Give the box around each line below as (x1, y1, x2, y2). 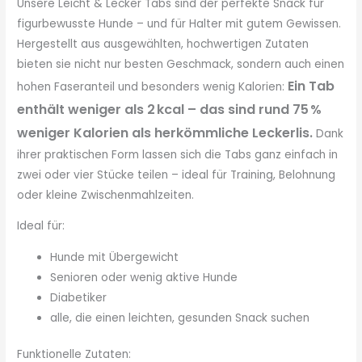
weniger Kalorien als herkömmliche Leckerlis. (17, 123, 317, 142)
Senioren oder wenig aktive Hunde (50, 269, 238, 285)
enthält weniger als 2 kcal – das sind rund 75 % (17, 99, 322, 119)
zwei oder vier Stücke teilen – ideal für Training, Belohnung (17, 166, 336, 183)
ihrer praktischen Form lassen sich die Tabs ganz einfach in (17, 146, 339, 162)
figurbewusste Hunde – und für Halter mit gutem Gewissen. (17, 15, 342, 32)
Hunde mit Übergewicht (50, 249, 179, 265)
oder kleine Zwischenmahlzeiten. (17, 187, 195, 203)
